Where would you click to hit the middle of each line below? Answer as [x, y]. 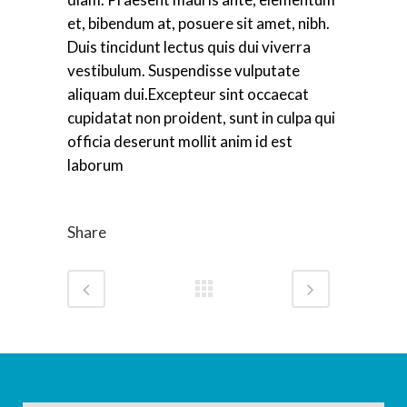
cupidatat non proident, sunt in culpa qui [201, 118]
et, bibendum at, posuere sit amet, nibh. [199, 23]
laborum [95, 165]
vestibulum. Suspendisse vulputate [184, 70]
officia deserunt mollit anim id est [180, 141]
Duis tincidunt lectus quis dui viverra [189, 47]
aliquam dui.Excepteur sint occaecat [188, 94]
